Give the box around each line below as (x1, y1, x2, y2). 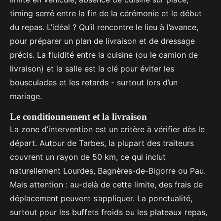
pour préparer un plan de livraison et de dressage (10, 36, 195, 46)
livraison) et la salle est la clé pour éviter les (10, 64, 174, 74)
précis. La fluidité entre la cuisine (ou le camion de (10, 50, 198, 60)
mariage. (10, 91, 42, 102)
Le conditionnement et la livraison (10, 111, 147, 122)
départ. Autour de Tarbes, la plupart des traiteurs (10, 138, 194, 148)
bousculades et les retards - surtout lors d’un (10, 77, 178, 88)
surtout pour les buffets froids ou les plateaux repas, (10, 207, 207, 218)
